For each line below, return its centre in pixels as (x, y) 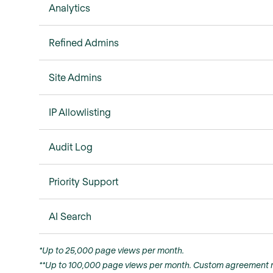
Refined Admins (84, 42)
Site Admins (75, 77)
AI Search (70, 216)
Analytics (69, 7)
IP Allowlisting (80, 112)
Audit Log (71, 146)
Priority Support (83, 181)
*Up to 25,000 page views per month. (112, 250)
